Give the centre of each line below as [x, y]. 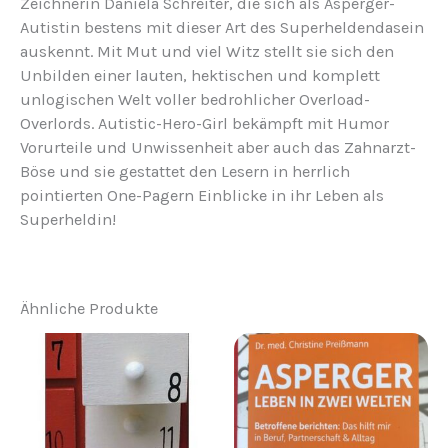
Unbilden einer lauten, [103, 75]
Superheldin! [68, 219]
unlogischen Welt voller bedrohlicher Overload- [195, 99]
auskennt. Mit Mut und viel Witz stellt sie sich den [207, 51]
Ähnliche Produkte [89, 309]
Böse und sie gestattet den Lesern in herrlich [185, 171]
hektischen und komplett [283, 75]
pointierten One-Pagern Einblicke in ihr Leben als [202, 195]
